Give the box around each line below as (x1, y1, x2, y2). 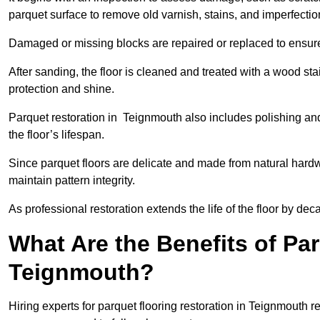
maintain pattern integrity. (9, 174, 135, 187)
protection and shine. (9, 83, 117, 96)
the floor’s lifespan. (9, 129, 104, 141)
